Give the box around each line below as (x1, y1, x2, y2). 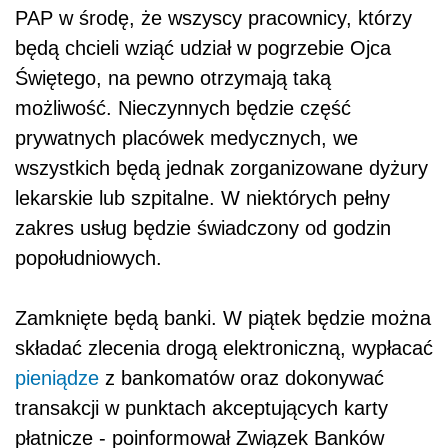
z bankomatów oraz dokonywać (99, 367, 384, 390)
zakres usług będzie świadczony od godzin (15, 217, 391, 240)
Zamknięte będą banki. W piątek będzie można (15, 307, 431, 330)
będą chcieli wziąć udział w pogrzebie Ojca (15, 37, 391, 60)
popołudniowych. (15, 247, 162, 270)
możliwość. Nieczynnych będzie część (15, 97, 351, 120)
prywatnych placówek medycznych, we (15, 127, 358, 150)
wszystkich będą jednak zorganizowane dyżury (15, 157, 428, 180)
